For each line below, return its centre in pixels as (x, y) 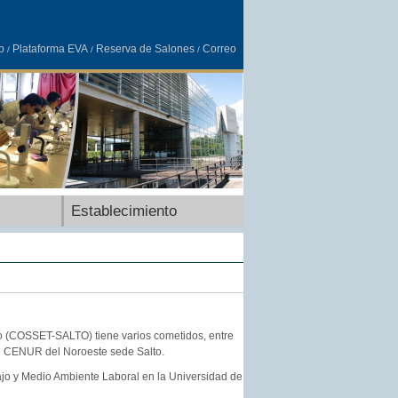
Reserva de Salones (145, 49)
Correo (219, 49)
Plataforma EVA (50, 49)
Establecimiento (123, 211)
